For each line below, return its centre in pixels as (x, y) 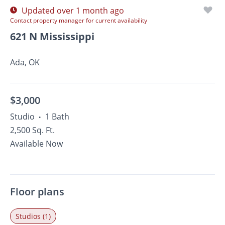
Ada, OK (25, 62)
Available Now (36, 144)
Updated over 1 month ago (72, 11)
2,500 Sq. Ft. (32, 130)
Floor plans (37, 192)
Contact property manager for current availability (79, 20)
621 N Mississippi (52, 36)
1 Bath (57, 117)
